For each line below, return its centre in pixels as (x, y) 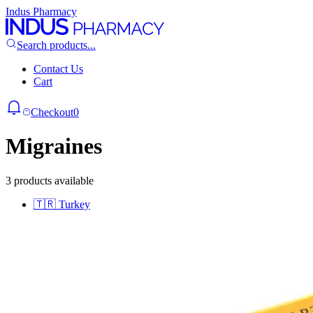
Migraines (54, 146)
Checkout (52, 112)
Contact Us (58, 69)
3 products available (50, 180)
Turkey (74, 204)
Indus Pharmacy (41, 12)
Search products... (56, 45)
